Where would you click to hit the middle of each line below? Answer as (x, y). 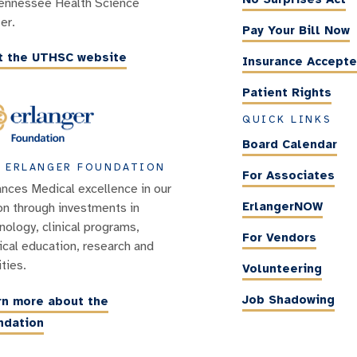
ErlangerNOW (282, 207)
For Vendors (279, 238)
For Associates (288, 176)
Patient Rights (287, 93)
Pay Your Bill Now (296, 31)
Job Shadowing (288, 300)
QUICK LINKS (287, 119)
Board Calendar (290, 145)
